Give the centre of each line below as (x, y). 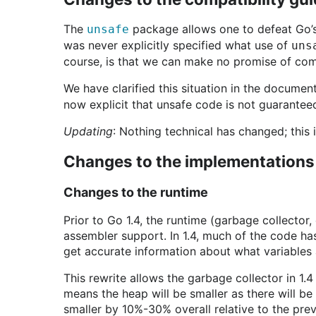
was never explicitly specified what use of (177, 45)
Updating (88, 131)
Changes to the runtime (136, 192)
